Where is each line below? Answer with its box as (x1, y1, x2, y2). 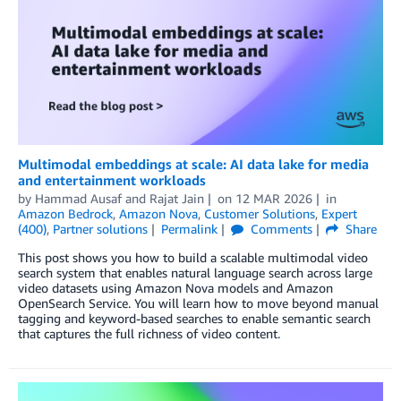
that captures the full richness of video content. (18, 325, 280, 341)
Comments (246, 220, 312, 236)
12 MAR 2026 (235, 190, 312, 206)
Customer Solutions (204, 205, 315, 221)
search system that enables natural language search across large (18, 264, 372, 280)
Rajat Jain (149, 190, 204, 206)
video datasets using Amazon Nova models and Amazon (18, 279, 333, 295)
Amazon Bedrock (18, 205, 113, 221)
